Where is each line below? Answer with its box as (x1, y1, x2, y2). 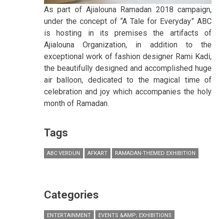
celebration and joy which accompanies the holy (44, 87, 212, 97)
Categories (44, 189, 99, 201)
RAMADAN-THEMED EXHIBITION (115, 150, 196, 157)
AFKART (88, 150, 108, 157)
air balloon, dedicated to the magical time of (44, 75, 212, 85)
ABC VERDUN (47, 150, 80, 157)
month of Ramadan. (44, 99, 109, 109)
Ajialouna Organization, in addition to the (44, 40, 212, 50)
